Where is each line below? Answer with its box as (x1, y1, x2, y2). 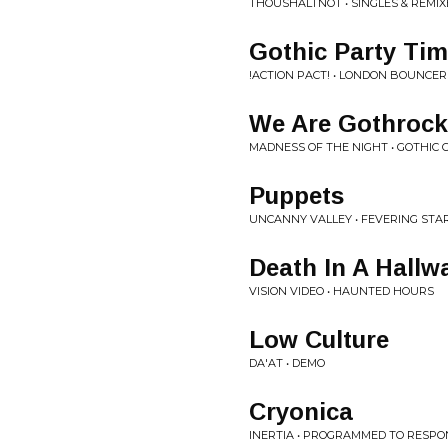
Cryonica (249, 398, 353, 425)
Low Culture (249, 326, 389, 353)
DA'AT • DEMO (249, 356, 325, 370)
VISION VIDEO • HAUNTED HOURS (249, 284, 434, 298)
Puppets (249, 182, 344, 209)
